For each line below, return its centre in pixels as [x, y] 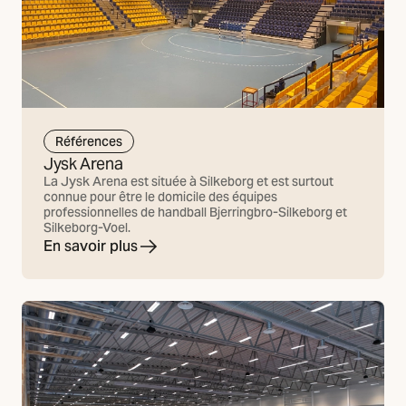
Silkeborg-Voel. [87, 227]
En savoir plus [91, 246]
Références [89, 142]
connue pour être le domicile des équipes [160, 196]
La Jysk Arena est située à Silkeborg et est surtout [188, 181]
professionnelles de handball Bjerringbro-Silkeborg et [195, 212]
